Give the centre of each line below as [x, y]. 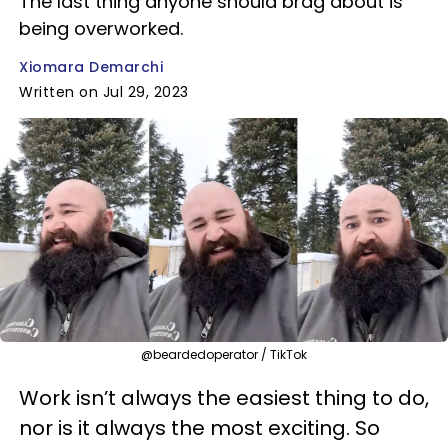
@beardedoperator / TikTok [224, 354]
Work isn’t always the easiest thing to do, [224, 397]
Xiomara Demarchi [91, 67]
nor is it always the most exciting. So [199, 427]
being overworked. [101, 28]
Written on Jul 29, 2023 [104, 92]
